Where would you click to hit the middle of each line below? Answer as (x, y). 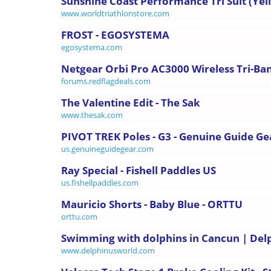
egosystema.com (92, 47)
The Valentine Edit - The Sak (131, 102)
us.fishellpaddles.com (100, 182)
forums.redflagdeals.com (106, 81)
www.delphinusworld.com (108, 250)
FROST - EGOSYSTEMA (115, 34)
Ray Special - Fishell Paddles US (139, 170)
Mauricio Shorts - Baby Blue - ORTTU (152, 204)
